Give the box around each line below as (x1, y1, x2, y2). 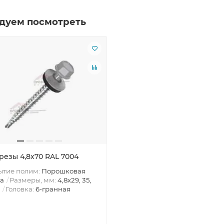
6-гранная (35, 184, 70, 193)
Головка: (5, 184, 35, 193)
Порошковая (41, 166, 85, 175)
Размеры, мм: (9, 175, 57, 184)
